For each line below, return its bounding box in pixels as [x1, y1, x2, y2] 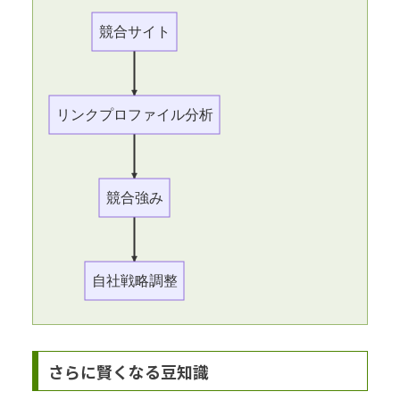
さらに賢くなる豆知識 [47, 359, 209, 383]
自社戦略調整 [91, 272, 178, 288]
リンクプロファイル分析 [55, 106, 213, 122]
